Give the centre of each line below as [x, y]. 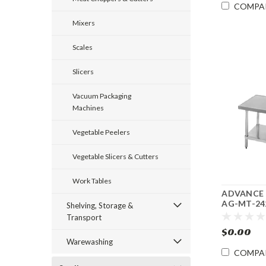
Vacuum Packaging [102, 96]
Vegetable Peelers [101, 132]
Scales [83, 47]
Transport [84, 217]
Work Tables [92, 181]
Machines [88, 108]
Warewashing [90, 242]
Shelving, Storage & [100, 205]
